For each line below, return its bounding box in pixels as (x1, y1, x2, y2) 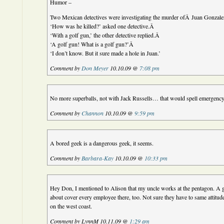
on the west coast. (50, 202, 92, 210)
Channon (81, 109, 104, 117)
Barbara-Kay (81, 154, 114, 162)
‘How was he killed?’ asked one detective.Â (50, 22, 156, 30)
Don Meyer (81, 64, 109, 72)
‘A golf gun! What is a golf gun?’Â (50, 40, 136, 48)
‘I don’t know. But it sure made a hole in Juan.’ (50, 49, 161, 57)
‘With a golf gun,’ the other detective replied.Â (50, 31, 162, 39)
